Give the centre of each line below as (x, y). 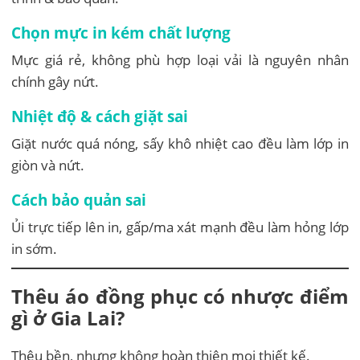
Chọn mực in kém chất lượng (121, 33)
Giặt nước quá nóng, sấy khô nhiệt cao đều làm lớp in (180, 144)
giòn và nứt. (48, 166)
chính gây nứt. (55, 82)
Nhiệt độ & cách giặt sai (100, 117)
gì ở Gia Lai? (68, 318)
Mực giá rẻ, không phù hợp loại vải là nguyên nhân (180, 60)
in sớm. (35, 249)
